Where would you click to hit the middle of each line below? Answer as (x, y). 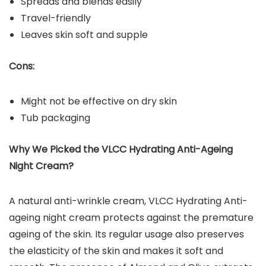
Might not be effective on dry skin (99, 101)
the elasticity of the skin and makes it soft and (116, 251)
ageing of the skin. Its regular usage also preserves (126, 234)
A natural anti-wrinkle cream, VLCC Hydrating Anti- (128, 201)
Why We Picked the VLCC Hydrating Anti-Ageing (121, 149)
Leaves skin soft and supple (84, 34)
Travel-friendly (56, 18)
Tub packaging (56, 118)
